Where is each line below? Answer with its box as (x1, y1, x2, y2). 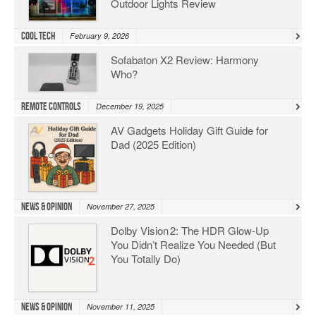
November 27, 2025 (87, 201, 154, 212)
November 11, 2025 (87, 301, 154, 312)
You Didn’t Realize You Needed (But (111, 237, 276, 253)
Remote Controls (21, 101, 81, 114)
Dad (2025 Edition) (111, 137, 196, 152)
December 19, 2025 (96, 101, 164, 112)
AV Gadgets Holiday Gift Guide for (111, 123, 268, 138)
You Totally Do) (111, 251, 181, 267)
